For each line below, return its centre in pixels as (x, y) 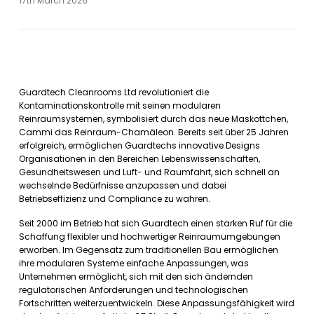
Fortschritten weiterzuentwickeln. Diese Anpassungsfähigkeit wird (157, 303)
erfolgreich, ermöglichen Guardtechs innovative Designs (139, 145)
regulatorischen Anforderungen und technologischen (134, 290)
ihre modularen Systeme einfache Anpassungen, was (134, 263)
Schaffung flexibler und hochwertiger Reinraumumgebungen (150, 237)
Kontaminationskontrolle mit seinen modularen (120, 105)
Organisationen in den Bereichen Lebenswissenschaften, (139, 159)
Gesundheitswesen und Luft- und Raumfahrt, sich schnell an (149, 172)
